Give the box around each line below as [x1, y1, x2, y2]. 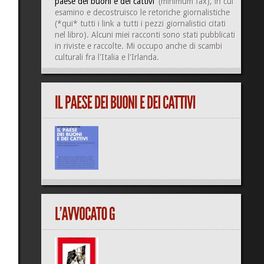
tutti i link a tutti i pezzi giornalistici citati [77, 19, 226, 28]
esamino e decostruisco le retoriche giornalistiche [54, 8, 230, 17]
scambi [197, 41, 222, 51]
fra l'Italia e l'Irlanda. [82, 52, 159, 62]
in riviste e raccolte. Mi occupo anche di [54, 41, 198, 51]
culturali [54, 52, 83, 62]
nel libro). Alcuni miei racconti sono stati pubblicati [54, 30, 235, 39]
